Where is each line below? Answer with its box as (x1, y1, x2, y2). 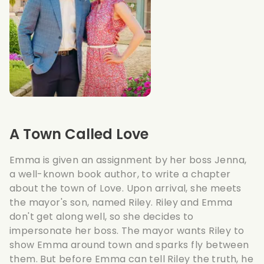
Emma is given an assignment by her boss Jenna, (9, 153, 247, 167)
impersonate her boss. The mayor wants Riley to (9, 223, 245, 237)
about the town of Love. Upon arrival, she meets (9, 181, 242, 195)
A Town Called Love (9, 124, 148, 144)
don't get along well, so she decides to (9, 209, 194, 223)
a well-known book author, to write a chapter (9, 167, 231, 181)
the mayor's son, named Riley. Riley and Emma (9, 195, 233, 209)
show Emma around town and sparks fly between (9, 237, 249, 252)
